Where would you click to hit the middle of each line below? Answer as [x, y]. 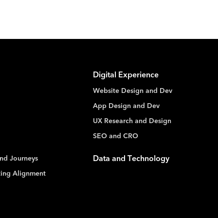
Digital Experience [126, 76]
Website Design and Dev [132, 91]
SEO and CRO [115, 136]
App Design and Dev [126, 106]
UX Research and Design [132, 121]
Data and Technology [131, 159]
